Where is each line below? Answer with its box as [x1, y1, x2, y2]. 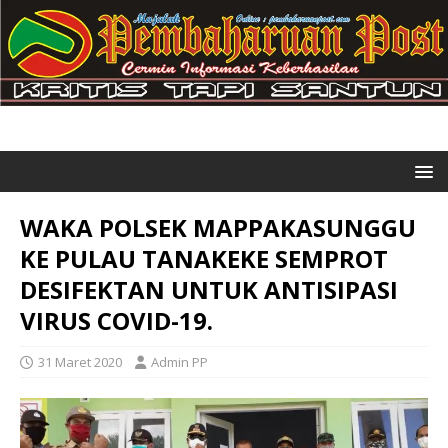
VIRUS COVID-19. [20, 304, 213, 338]
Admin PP [151, 353, 208, 372]
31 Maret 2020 [38, 353, 122, 372]
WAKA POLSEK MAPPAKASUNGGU [20, 211, 416, 245]
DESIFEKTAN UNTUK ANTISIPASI [20, 273, 398, 307]
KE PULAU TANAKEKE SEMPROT [20, 242, 388, 276]
